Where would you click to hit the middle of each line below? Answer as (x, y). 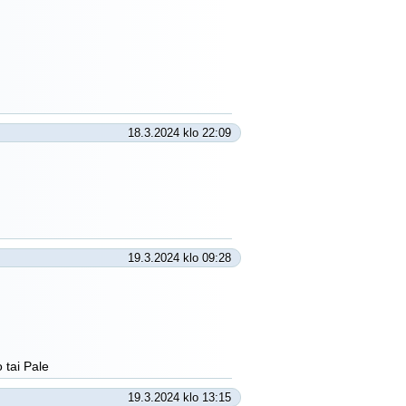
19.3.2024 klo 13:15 (179, 397)
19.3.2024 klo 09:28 (179, 258)
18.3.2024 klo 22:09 (179, 133)
